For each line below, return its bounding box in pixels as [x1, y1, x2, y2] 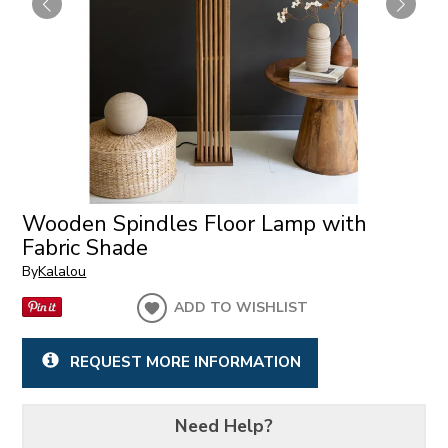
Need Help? [175, 413, 273, 438]
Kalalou [38, 262, 87, 282]
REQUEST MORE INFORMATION [69, 351, 301, 373]
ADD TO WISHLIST [174, 298, 309, 318]
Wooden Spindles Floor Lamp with [22, 208, 368, 239]
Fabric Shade [22, 232, 149, 263]
